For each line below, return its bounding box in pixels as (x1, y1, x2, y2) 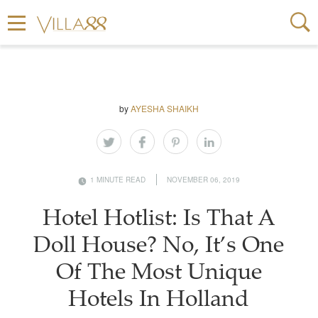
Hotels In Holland (68, 290, 250, 312)
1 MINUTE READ (90, 175, 146, 185)
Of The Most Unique (55, 263, 262, 285)
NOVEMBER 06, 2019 (167, 175, 240, 185)
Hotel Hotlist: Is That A (42, 209, 275, 231)
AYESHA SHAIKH (131, 102, 199, 114)
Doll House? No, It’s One (33, 236, 285, 258)
